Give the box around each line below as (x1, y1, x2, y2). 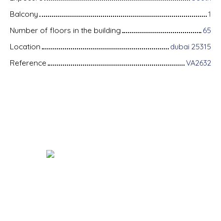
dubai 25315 (170, 41, 211, 51)
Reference (10, 57, 46, 68)
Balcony (10, 8, 38, 19)
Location (10, 41, 40, 51)
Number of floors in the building (10, 25, 121, 35)
